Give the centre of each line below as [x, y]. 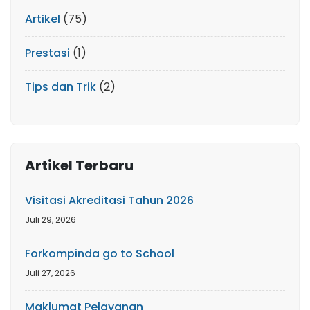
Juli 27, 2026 [50, 273]
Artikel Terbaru [79, 165]
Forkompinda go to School [100, 253]
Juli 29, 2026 [51, 219]
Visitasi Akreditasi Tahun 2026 [109, 200]
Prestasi [47, 53]
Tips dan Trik [61, 86]
